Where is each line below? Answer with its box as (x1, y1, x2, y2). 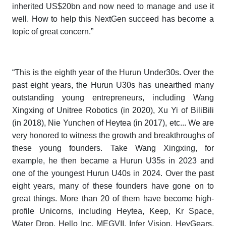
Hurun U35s (120, 156, 165, 165)
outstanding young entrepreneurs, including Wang (12, 93, 214, 102)
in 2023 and (165, 156, 214, 165)
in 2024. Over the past (131, 169, 214, 178)
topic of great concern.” (12, 27, 93, 36)
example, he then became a (12, 156, 121, 165)
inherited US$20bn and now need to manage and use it (12, 2, 214, 11)
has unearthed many (138, 81, 214, 90)
